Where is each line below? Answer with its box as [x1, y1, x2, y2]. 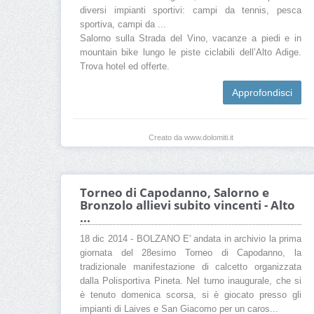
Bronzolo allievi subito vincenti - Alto [80, 197, 295, 214]
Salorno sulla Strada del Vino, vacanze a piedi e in [80, 34, 301, 44]
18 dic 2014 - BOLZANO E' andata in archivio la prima [80, 234, 301, 245]
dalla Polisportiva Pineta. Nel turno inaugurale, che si [80, 276, 301, 287]
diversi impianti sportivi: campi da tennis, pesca [80, 6, 301, 16]
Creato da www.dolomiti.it [148, 133, 233, 142]
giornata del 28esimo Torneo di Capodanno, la [80, 248, 301, 259]
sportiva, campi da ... [80, 20, 166, 30]
